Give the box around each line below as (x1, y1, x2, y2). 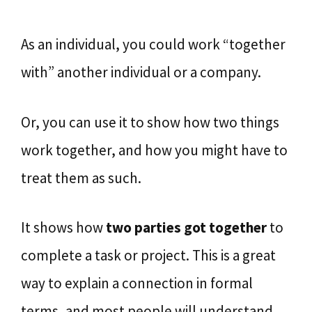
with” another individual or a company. (21, 63, 261, 81)
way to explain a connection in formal (21, 274, 253, 292)
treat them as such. (21, 168, 141, 187)
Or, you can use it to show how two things (21, 112, 279, 132)
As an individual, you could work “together (21, 35, 286, 54)
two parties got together (106, 218, 267, 237)
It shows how (21, 218, 106, 237)
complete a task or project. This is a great (21, 246, 276, 265)
